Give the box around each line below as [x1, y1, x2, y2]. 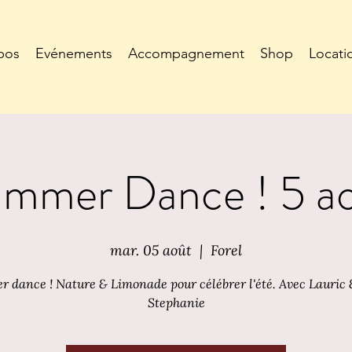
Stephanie [147, 294, 205, 310]
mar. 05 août [110, 240, 192, 259]
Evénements [35, 45, 113, 62]
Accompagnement [128, 45, 245, 62]
